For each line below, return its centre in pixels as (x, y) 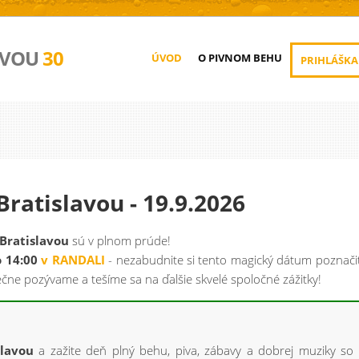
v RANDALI (73, 260)
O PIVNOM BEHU (240, 58)
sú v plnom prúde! (120, 240)
